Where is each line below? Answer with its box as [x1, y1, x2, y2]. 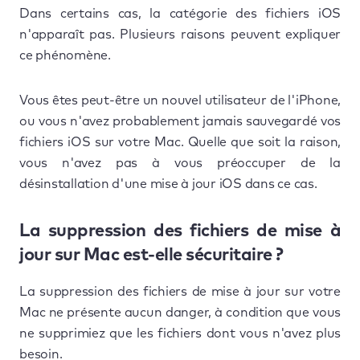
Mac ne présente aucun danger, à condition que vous [19, 305, 341, 319]
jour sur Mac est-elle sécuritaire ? [19, 246, 284, 264]
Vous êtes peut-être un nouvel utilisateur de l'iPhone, [19, 93, 341, 107]
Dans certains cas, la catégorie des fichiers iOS [19, 6, 341, 20]
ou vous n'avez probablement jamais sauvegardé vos [19, 114, 341, 128]
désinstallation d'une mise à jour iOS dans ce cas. [19, 177, 317, 190]
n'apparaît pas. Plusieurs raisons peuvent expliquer [19, 27, 341, 41]
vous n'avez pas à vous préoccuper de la [19, 156, 341, 170]
